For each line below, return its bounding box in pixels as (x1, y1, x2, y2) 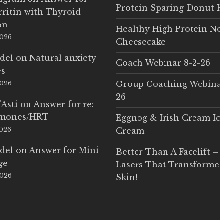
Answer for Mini (29, 145, 99, 155)
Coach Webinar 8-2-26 (115, 57, 210, 68)
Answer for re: (33, 99, 94, 109)
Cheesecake (115, 36, 165, 47)
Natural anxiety (29, 53, 97, 63)
